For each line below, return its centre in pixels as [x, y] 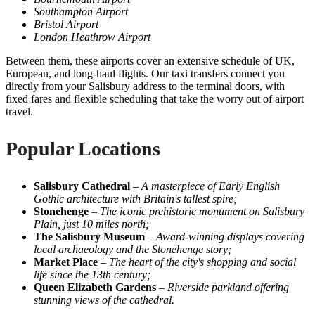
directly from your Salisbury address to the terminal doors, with [145, 86]
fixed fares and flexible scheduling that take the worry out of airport [155, 98]
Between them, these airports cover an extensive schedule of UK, [150, 60]
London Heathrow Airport [92, 37]
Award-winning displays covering [230, 236]
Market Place [66, 262]
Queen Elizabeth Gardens [95, 287]
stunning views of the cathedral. [104, 300]
